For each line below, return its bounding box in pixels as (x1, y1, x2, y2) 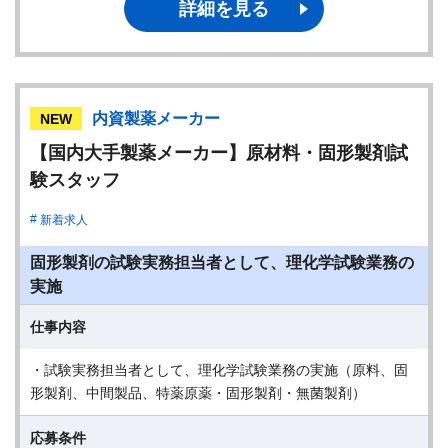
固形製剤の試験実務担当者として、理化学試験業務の (30, 254, 414, 271)
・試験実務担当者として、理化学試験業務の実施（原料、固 (30, 362, 408, 378)
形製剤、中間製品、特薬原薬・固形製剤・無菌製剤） (30, 385, 366, 401)
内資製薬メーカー (92, 110, 220, 127)
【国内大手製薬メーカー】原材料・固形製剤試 (30, 143, 408, 163)
